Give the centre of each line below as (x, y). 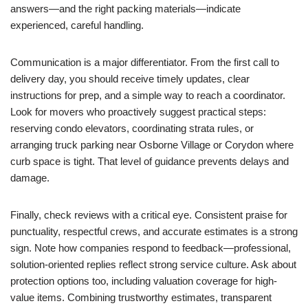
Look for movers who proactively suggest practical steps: (138, 112)
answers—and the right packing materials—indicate (125, 9)
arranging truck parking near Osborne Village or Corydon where (152, 145)
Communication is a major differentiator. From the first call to (145, 62)
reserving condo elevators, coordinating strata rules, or (132, 128)
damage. (30, 178)
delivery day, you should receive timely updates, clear (130, 79)
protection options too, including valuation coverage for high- (144, 281)
